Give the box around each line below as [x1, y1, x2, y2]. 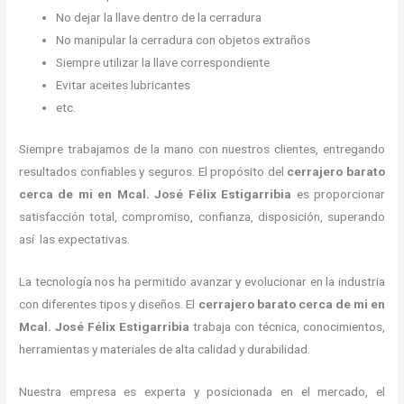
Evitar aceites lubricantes [56, 78, 191, 93]
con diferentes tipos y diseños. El [19, 296, 198, 311]
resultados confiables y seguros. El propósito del [19, 163, 288, 179]
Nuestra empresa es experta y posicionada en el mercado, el [19, 383, 385, 399]
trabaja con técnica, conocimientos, [189, 318, 385, 334]
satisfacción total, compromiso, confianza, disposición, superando [19, 208, 385, 224]
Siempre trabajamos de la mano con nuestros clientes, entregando [19, 141, 385, 156]
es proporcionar [291, 186, 385, 201]
